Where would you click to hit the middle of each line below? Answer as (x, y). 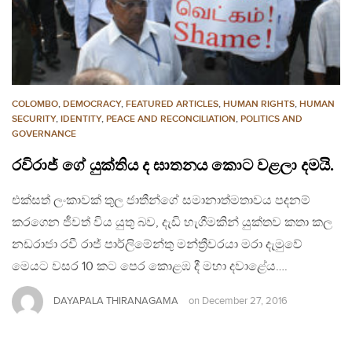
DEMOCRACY (92, 104)
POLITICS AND (271, 119)
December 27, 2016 (245, 302)
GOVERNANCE (44, 134)
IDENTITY (81, 119)
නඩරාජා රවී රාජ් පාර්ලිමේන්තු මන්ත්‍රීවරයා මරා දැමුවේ (157, 244)
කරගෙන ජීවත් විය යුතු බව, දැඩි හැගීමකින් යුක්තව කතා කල (172, 222)
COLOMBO (35, 104)
